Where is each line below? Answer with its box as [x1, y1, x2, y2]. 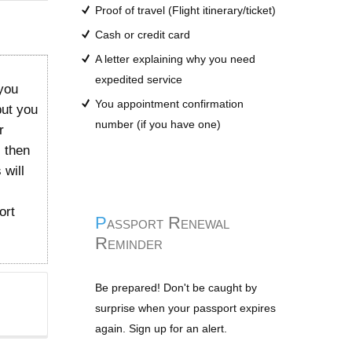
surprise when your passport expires [95, 302, 276, 314]
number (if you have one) [95, 118, 221, 130]
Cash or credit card [95, 28, 190, 41]
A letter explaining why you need [95, 53, 255, 65]
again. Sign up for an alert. [95, 322, 227, 335]
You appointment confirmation [95, 97, 244, 110]
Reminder [95, 233, 163, 253]
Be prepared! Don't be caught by [95, 281, 257, 294]
